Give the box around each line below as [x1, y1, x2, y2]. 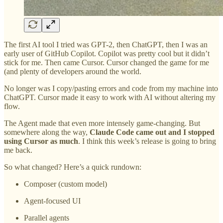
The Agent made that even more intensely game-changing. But [4, 118, 200, 127]
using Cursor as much [4, 136, 78, 145]
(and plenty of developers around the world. [4, 67, 141, 76]
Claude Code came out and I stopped [90, 127, 215, 136]
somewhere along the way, [4, 127, 90, 136]
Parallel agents [24, 213, 69, 222]
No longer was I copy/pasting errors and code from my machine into [4, 84, 218, 93]
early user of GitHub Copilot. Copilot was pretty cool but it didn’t [4, 49, 210, 58]
